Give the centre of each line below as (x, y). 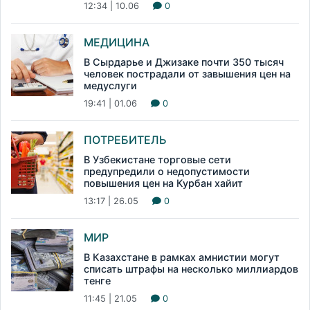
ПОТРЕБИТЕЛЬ (125, 140)
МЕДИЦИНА (117, 43)
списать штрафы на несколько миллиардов (191, 269)
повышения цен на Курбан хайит (163, 183)
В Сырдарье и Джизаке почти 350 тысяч (184, 62)
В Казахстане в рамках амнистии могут (182, 257)
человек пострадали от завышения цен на (187, 74)
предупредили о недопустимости (167, 172)
